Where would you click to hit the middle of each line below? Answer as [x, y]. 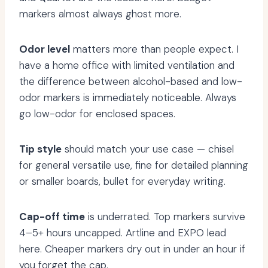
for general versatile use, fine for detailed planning [134, 165]
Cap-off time [52, 217]
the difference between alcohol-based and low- [131, 82]
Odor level [45, 49]
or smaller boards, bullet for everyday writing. [122, 182]
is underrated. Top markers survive [165, 217]
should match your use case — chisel [148, 149]
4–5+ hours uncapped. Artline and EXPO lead [123, 233]
